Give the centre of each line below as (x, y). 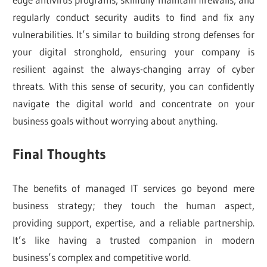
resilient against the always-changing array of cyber (133, 69)
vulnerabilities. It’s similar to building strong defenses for (133, 34)
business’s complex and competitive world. (102, 257)
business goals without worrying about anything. (115, 120)
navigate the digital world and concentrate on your (133, 103)
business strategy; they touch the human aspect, (133, 205)
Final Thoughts (60, 154)
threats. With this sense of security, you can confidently (133, 86)
